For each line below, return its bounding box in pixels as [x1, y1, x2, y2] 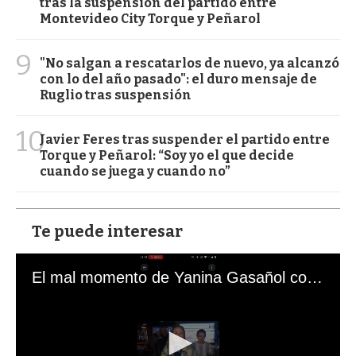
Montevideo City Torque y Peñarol [40, 10, 261, 26]
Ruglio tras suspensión [40, 87, 192, 103]
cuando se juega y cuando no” [40, 163, 230, 179]
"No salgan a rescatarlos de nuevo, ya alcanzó [40, 55, 339, 71]
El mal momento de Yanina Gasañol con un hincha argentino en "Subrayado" [307, 268, 323, 286]
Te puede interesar [32, 221, 183, 241]
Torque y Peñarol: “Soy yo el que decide [40, 147, 294, 163]
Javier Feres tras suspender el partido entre [40, 131, 330, 147]
